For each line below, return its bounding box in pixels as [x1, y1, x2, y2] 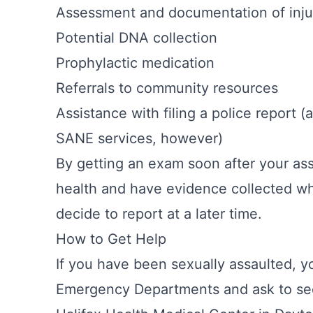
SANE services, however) [56, 130, 223, 147]
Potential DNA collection [56, 29, 217, 46]
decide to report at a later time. [56, 205, 262, 222]
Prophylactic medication [56, 54, 214, 71]
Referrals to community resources [56, 80, 278, 96]
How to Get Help [56, 231, 166, 247]
